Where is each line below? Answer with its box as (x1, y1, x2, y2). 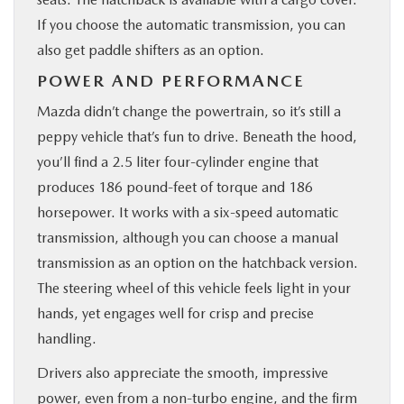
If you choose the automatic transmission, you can (37, 16, 345, 33)
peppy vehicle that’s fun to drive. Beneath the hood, (37, 128, 357, 145)
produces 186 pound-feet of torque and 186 (37, 179, 313, 196)
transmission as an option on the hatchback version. (37, 254, 358, 271)
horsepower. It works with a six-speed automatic (37, 204, 338, 221)
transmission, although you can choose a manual (37, 229, 338, 246)
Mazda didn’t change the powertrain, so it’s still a (37, 103, 341, 120)
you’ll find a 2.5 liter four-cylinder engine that (37, 153, 318, 170)
